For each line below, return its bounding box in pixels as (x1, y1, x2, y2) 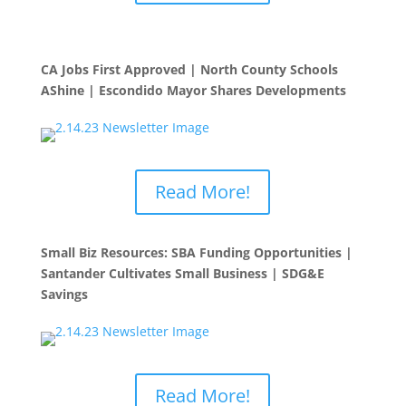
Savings (40, 285, 88, 303)
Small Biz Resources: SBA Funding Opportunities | (40, 244, 353, 261)
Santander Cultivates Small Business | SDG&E (40, 265, 324, 282)
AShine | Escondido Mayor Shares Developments (40, 82, 350, 99)
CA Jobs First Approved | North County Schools (40, 61, 338, 78)
